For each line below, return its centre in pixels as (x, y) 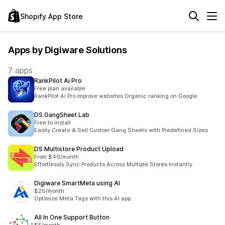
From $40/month (57, 157)
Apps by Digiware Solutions (68, 50)
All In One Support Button (72, 217)
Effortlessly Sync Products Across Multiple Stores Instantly (113, 164)
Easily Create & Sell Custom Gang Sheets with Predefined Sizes (121, 130)
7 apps (20, 70)
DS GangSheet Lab (62, 115)
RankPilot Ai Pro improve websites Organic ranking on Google (116, 96)
